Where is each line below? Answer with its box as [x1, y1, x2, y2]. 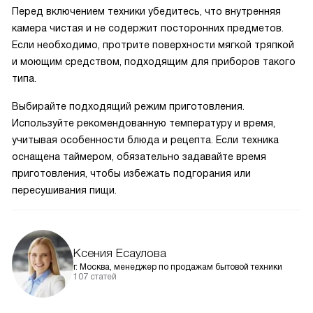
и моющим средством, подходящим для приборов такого [12, 56, 296, 68]
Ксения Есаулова [73, 247, 166, 261]
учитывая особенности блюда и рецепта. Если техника [12, 134, 279, 146]
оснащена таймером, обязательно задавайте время [12, 151, 266, 163]
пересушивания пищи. [12, 184, 117, 196]
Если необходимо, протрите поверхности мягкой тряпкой [12, 39, 294, 51]
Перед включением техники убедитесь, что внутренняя [12, 6, 281, 17]
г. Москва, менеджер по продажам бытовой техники [73, 262, 282, 272]
